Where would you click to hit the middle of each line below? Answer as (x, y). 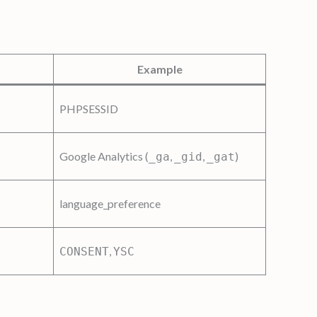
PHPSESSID (89, 108)
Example (160, 69)
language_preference (110, 203)
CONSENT (84, 251)
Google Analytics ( (104, 156)
